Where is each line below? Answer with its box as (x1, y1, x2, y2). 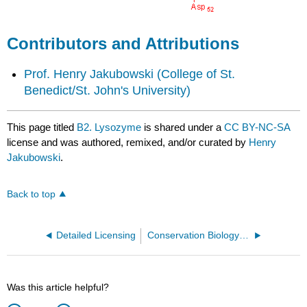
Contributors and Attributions (7, 34, 240, 53)
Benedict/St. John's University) (24, 83, 191, 97)
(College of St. (157, 66, 236, 81)
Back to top (7, 189, 56, 200)
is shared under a (141, 121, 225, 134)
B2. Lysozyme (77, 121, 142, 134)
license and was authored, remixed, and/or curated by (7, 136, 249, 149)
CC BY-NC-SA (224, 121, 291, 134)
